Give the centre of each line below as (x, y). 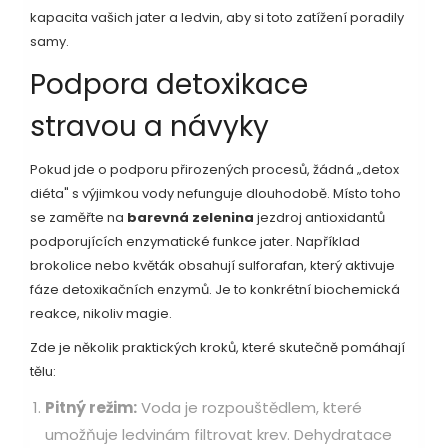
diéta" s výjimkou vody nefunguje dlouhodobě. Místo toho (215, 194)
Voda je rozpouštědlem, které (249, 408)
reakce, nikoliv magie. (101, 314)
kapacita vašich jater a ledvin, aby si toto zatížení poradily (217, 18)
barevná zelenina (190, 218)
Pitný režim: (91, 408)
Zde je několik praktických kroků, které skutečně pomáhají (217, 348)
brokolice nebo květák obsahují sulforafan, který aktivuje (212, 266)
